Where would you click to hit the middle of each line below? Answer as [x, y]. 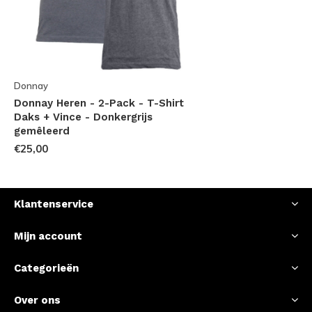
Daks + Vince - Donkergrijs [83, 117]
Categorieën [46, 268]
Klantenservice [54, 204]
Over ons [37, 301]
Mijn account [48, 236]
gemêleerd [42, 131]
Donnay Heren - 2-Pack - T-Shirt [99, 103]
